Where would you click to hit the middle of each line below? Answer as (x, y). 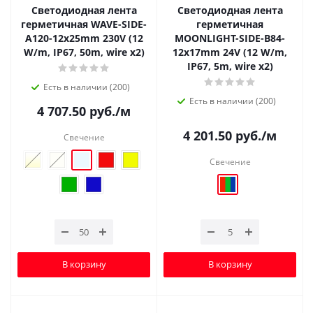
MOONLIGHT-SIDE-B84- (230, 38)
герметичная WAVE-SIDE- (84, 24)
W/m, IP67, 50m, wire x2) (84, 52)
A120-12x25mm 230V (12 (84, 38)
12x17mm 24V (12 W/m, (230, 52)
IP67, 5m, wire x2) (230, 66)
